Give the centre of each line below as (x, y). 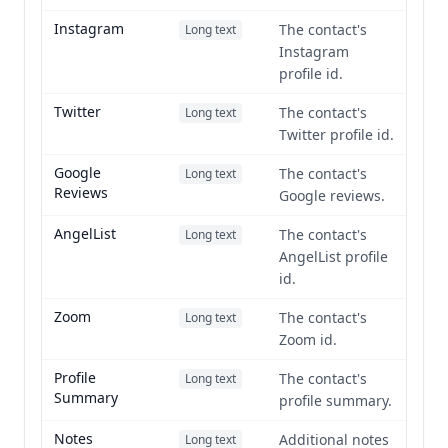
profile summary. (335, 400)
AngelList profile (333, 256)
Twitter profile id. (336, 134)
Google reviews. (332, 195)
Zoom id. (308, 339)
